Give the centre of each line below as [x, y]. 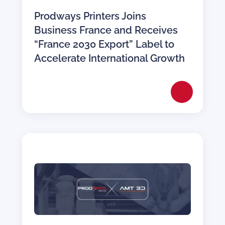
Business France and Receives [106, 30]
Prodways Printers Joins [90, 16]
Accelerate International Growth [109, 58]
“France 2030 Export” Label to [104, 44]
